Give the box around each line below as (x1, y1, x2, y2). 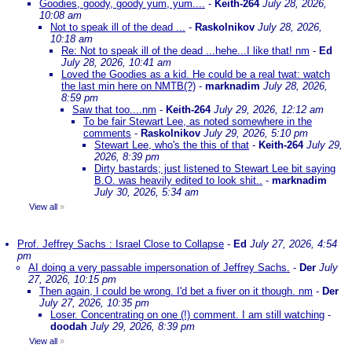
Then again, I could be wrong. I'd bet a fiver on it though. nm (39, 285, 313, 297)
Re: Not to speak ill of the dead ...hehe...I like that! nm (61, 45, 310, 57)
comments (83, 127, 131, 139)
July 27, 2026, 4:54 (250, 238, 337, 250)
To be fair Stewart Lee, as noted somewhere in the (83, 115, 312, 127)
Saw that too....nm (72, 104, 156, 115)
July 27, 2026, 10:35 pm (39, 297, 149, 309)
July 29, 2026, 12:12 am (214, 104, 324, 115)
